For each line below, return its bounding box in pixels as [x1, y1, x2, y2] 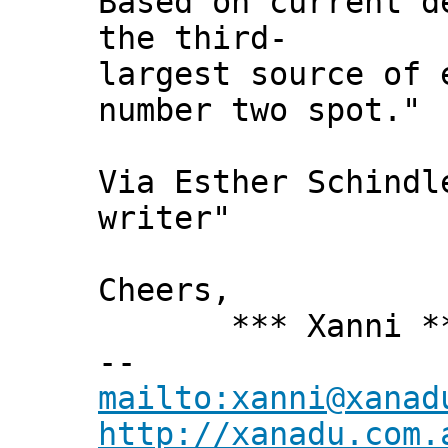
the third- [98, 20, 288, 57]
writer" [98, 200, 231, 237]
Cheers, [98, 272, 231, 309]
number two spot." [98, 92, 421, 129]
